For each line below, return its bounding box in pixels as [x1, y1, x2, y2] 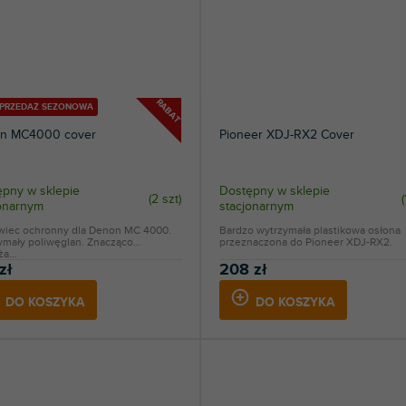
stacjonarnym [218, 198, 294, 215]
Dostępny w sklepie [218, 183, 330, 199]
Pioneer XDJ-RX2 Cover [218, 127, 354, 143]
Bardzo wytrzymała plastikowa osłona [218, 224, 401, 237]
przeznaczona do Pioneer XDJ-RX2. [218, 236, 392, 249]
